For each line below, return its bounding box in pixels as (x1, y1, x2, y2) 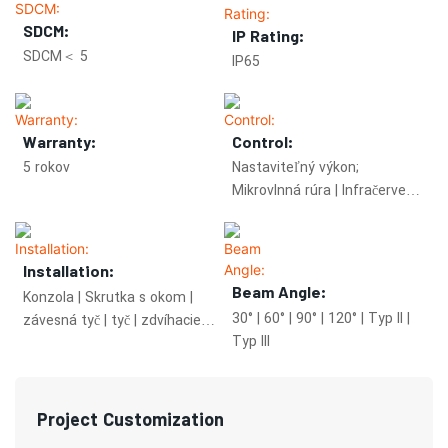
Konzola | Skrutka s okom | (23, 286, 193, 308)
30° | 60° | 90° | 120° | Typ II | (232, 307, 410, 329)
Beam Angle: (232, 282, 326, 302)
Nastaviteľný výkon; (232, 157, 359, 179)
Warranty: (23, 131, 96, 151)
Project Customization (37, 408, 225, 431)
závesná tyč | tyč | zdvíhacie (23, 309, 201, 331)
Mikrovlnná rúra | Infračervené (232, 180, 422, 202)
